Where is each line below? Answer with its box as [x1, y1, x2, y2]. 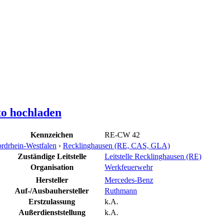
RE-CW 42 [105, 130, 140, 139]
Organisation [30, 163, 74, 171]
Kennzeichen [30, 130, 73, 139]
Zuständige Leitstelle [17, 152, 86, 161]
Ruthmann [105, 186, 137, 195]
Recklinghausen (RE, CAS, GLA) [63, 141, 170, 150]
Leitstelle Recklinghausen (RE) [105, 152, 201, 161]
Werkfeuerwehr [105, 163, 153, 171]
